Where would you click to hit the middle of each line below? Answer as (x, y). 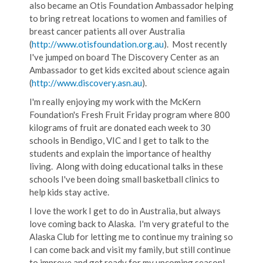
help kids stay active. (69, 192)
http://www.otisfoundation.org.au (98, 44)
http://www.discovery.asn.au (87, 83)
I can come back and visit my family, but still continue (130, 250)
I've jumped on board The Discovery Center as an (124, 57)
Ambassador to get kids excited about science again (129, 70)
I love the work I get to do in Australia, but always (125, 211)
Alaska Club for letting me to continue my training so (131, 237)
